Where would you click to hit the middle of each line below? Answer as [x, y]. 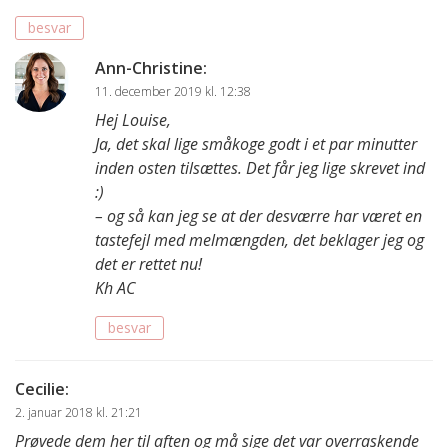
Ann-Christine [149, 68]
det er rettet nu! [148, 264]
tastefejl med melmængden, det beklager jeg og [259, 240]
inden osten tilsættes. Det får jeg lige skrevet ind [260, 168]
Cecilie [40, 389]
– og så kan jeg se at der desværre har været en [258, 216]
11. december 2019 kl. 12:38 [173, 92]
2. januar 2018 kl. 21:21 [78, 413]
